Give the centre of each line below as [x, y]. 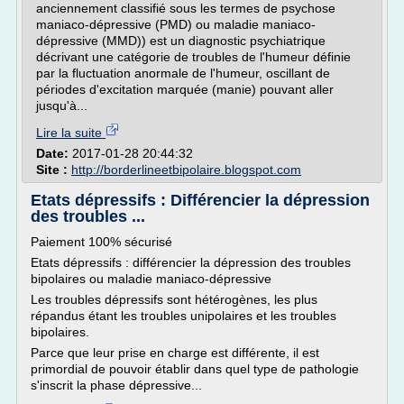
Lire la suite [71, 133]
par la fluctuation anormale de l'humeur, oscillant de [183, 73]
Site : [54, 170]
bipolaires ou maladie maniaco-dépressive [151, 279]
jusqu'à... [62, 106]
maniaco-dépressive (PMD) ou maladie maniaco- [176, 24]
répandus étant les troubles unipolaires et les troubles [184, 316]
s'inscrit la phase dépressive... [116, 385]
